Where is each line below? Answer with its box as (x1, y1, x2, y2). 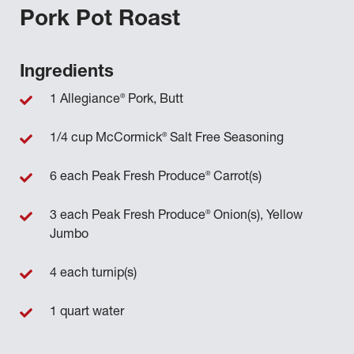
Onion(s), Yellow (210, 210, 303, 223)
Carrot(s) (210, 171, 262, 184)
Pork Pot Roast (20, 9, 180, 32)
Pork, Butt (125, 94, 183, 107)
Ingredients (20, 64, 114, 81)
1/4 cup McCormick (50, 133, 162, 145)
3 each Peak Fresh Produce (50, 210, 205, 223)
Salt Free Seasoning (167, 133, 284, 145)
